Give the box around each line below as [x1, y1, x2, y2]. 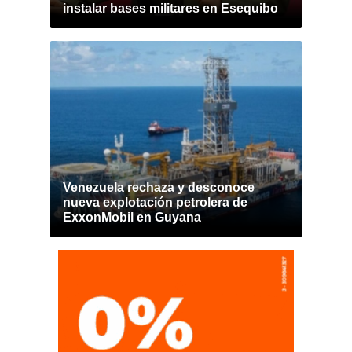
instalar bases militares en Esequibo [63, 2, 278, 15]
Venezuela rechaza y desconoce [63, 181, 255, 194]
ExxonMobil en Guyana [63, 211, 201, 224]
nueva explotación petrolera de [63, 196, 247, 209]
